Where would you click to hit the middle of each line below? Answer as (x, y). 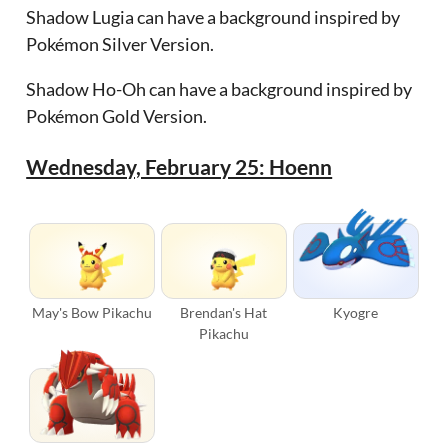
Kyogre (356, 313)
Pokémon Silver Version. (120, 43)
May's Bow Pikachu (92, 313)
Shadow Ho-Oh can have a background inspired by (219, 88)
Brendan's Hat (224, 313)
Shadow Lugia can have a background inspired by (213, 16)
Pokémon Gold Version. (117, 115)
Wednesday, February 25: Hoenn (179, 166)
